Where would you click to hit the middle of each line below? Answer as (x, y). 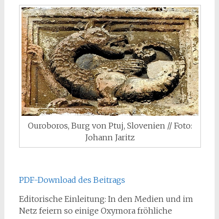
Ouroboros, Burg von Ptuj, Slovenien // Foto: (110, 126)
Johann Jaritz (110, 138)
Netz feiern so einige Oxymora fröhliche (95, 211)
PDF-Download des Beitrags (72, 180)
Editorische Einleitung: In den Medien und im (106, 199)
